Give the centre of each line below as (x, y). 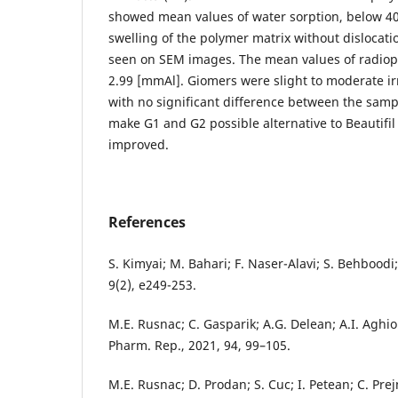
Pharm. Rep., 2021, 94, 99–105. (199, 345)
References (147, 222)
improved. (139, 144)
